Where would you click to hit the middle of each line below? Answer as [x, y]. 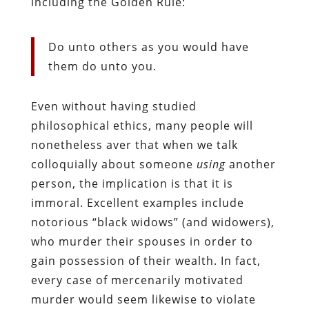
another [250, 164]
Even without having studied [113, 106]
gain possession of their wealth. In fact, [146, 260]
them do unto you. [102, 66]
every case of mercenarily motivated [137, 280]
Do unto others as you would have [148, 47]
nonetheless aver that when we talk [134, 144]
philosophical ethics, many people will [142, 125]
